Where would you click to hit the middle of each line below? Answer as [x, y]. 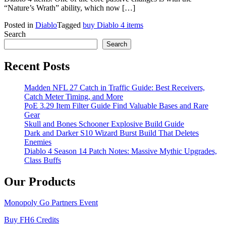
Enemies [38, 142]
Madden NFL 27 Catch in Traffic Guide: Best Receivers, [115, 87]
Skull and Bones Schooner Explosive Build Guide [104, 124]
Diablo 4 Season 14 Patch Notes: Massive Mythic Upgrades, [121, 151]
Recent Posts [37, 66]
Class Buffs [43, 160]
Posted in [20, 25]
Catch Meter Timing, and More [74, 96]
